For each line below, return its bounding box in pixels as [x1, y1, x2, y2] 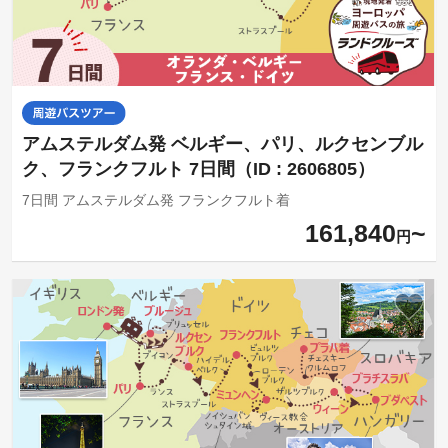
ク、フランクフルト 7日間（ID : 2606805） [21, 159, 375, 180]
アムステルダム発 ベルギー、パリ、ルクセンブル [21, 134, 423, 155]
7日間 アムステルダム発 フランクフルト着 [21, 192, 290, 209]
